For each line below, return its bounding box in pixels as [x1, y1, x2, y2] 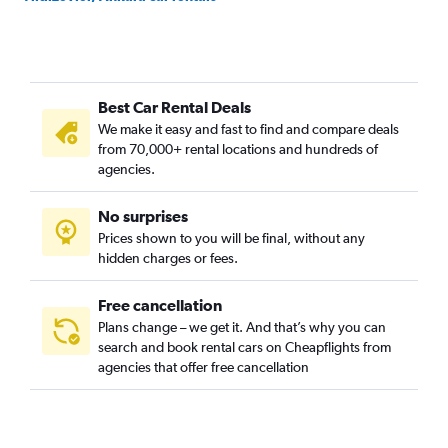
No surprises [98, 207, 188, 225]
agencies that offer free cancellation [98, 359, 309, 375]
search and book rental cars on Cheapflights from [98, 339, 391, 355]
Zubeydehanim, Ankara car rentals [22, 44, 246, 60]
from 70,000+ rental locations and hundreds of [98, 141, 378, 157]
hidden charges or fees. [98, 250, 238, 266]
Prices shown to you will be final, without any [98, 230, 365, 246]
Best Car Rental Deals [98, 98, 251, 116]
